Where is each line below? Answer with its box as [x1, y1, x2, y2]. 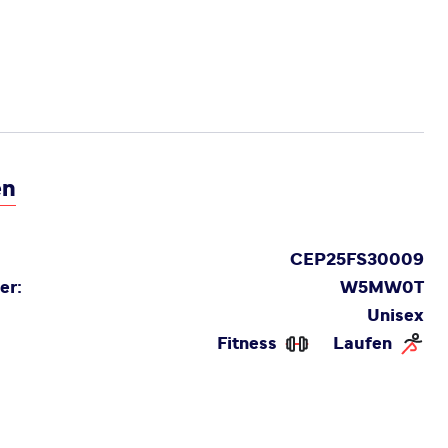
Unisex [367, 307, 424, 325]
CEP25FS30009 [290, 251, 424, 269]
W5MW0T [340, 279, 424, 297]
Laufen [333, 335, 392, 353]
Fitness [217, 335, 277, 353]
